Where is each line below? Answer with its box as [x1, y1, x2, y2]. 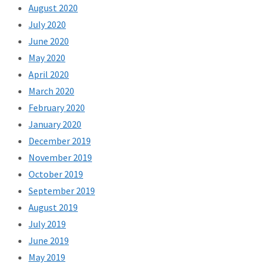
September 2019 [28, 185, 95, 197]
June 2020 [28, 35, 69, 47]
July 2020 [28, 18, 66, 31]
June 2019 [28, 235, 69, 247]
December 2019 [28, 135, 91, 147]
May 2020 [28, 52, 65, 64]
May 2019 [28, 251, 65, 264]
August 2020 [28, 2, 78, 14]
